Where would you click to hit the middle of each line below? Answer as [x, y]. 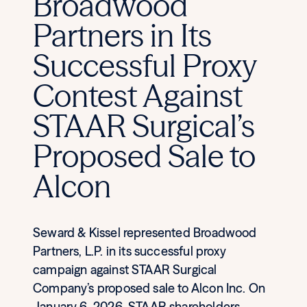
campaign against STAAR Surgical [125, 269]
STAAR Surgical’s [144, 125]
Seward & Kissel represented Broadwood [145, 232]
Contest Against [138, 95]
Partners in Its [122, 35]
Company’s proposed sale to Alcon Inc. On [149, 288]
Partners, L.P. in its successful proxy [130, 251]
